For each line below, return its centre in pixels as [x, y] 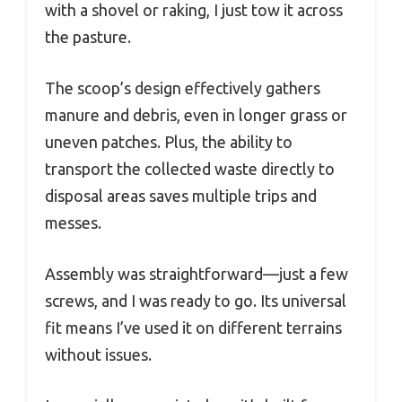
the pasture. [88, 37]
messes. [73, 223]
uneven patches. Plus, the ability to [169, 142]
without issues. [98, 355]
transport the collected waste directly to [190, 169]
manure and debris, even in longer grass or [196, 115]
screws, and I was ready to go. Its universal [196, 301]
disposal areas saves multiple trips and [181, 196]
